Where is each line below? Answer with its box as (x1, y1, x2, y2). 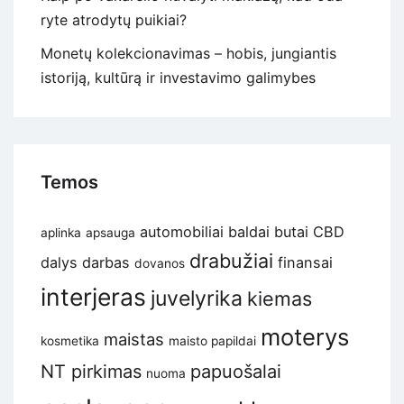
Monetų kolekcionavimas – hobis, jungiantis (41, 44, 336, 63)
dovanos (134, 256, 185, 271)
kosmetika (41, 334, 99, 349)
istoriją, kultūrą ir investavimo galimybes (41, 69, 316, 87)
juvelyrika (151, 286, 243, 312)
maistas (104, 329, 164, 350)
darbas (82, 253, 130, 272)
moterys (261, 323, 349, 352)
